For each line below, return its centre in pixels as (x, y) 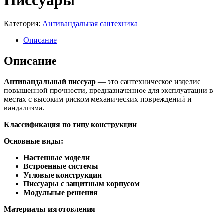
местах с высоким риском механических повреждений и (98, 99)
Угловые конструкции (63, 175)
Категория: (23, 24)
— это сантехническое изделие (148, 82)
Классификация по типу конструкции (70, 125)
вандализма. (24, 108)
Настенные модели (56, 158)
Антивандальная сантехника (90, 24)
